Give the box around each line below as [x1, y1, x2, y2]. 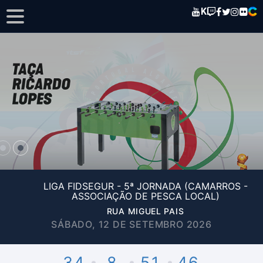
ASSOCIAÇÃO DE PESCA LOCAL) [71, 190, 220, 202]
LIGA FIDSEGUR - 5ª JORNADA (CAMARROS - [43, 180, 248, 192]
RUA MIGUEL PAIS [106, 206, 184, 216]
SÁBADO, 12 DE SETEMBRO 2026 [51, 218, 212, 230]
